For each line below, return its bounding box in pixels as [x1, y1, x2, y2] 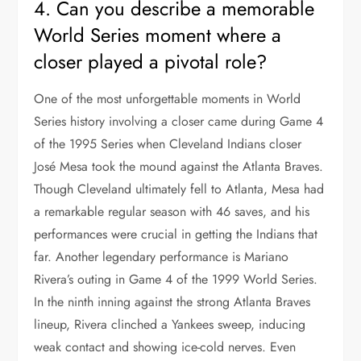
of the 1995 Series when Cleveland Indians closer [34, 134, 302, 153]
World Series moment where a [34, 20, 282, 49]
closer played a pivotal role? [34, 47, 268, 76]
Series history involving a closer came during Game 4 [34, 111, 324, 131]
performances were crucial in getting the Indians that [34, 224, 318, 243]
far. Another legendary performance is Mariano [34, 247, 289, 266]
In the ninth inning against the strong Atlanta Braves [34, 292, 311, 311]
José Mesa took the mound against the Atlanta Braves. [34, 156, 324, 176]
